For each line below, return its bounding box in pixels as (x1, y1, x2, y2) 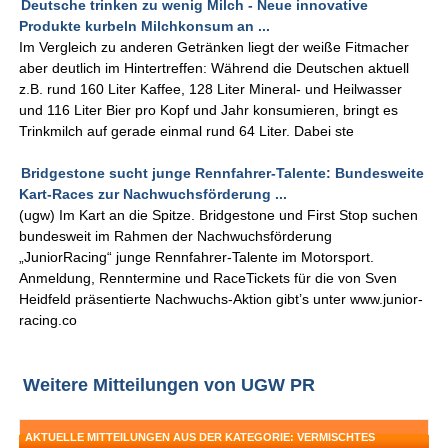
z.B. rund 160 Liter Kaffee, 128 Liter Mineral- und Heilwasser (19, 81, 403, 98)
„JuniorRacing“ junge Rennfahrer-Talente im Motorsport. (19, 249, 375, 266)
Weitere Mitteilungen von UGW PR (23, 375, 316, 396)
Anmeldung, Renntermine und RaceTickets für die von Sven (19, 270, 398, 287)
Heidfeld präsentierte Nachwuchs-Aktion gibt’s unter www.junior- (19, 291, 424, 308)
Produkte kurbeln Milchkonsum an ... (19, 18, 271, 35)
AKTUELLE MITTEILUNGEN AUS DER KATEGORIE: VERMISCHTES (25, 431, 376, 444)
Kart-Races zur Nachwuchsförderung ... (19, 186, 288, 203)
